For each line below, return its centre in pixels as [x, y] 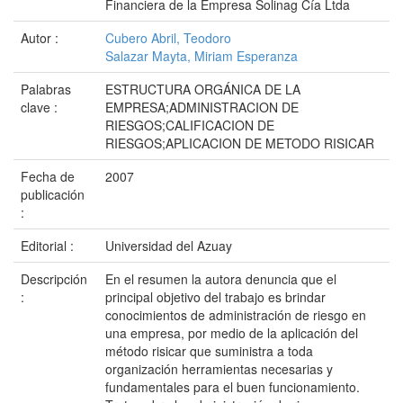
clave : [41, 107]
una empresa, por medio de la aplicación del [232, 333]
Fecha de [48, 176]
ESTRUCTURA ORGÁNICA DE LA [203, 89]
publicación [53, 194]
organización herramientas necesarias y [219, 369]
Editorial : [49, 246]
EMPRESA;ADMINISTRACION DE [202, 107]
